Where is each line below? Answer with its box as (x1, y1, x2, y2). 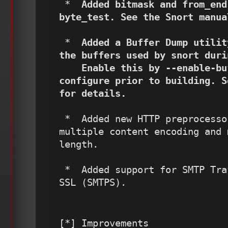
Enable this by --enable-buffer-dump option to (59, 63, 81, 74)
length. (59, 139, 98, 150)
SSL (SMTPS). (59, 177, 126, 188)
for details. (59, 88, 126, 99)
